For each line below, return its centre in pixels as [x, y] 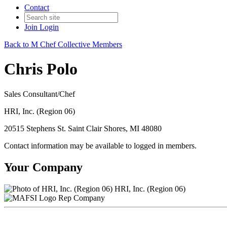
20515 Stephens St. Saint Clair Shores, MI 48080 [83, 128]
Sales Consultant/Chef [40, 94]
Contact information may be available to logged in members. [100, 145]
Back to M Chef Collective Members [63, 44]
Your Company [43, 167]
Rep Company [82, 198]
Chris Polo [41, 69]
